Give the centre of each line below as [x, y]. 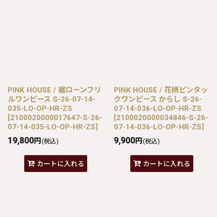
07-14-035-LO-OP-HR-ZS [52, 127]
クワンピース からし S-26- [158, 99]
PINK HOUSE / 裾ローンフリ [54, 90]
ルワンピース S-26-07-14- [52, 99]
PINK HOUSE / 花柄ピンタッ [161, 90]
